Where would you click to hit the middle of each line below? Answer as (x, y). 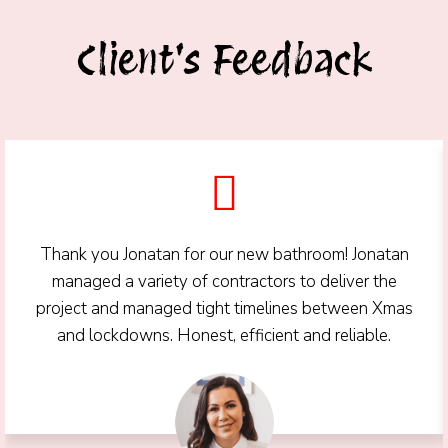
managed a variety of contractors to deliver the (224, 282)
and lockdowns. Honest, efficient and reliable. (224, 336)
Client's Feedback (224, 60)
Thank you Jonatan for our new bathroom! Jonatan (224, 255)
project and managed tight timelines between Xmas (224, 309)
